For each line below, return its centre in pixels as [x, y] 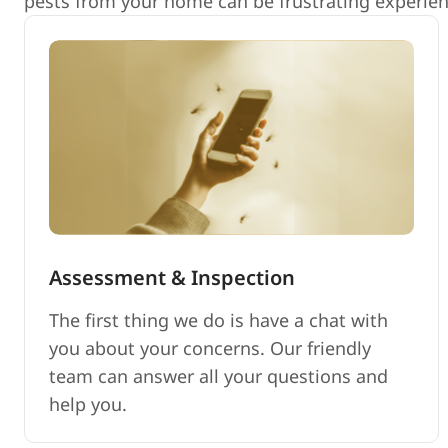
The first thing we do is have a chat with [218, 319]
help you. [88, 403]
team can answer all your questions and [218, 375]
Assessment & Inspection [172, 277]
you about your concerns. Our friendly [210, 347]
